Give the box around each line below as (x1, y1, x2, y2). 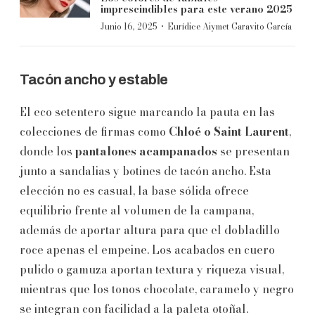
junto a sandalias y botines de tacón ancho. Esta (20, 162, 271, 179)
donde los (20, 142, 75, 160)
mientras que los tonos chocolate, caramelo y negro (20, 280, 294, 297)
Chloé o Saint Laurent (169, 122, 289, 140)
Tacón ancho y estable (20, 71, 168, 87)
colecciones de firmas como (20, 122, 169, 140)
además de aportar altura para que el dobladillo (20, 221, 280, 238)
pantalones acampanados (75, 142, 217, 160)
